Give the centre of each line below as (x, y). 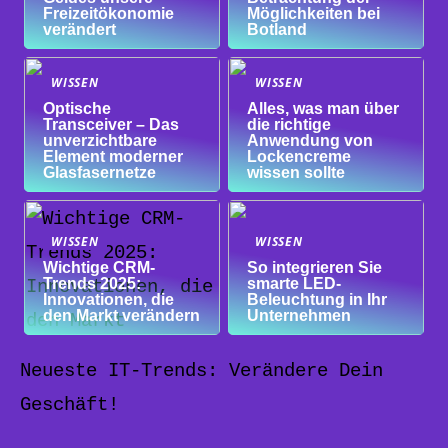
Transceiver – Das (111, 125)
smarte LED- (294, 284)
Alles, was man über (323, 109)
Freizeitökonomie (109, 13)
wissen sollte (296, 173)
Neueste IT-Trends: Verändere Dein (201, 371)
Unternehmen (299, 316)
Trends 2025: (92, 284)
